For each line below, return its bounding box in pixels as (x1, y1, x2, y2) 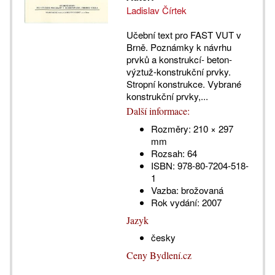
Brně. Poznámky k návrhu (126, 41, 231, 54)
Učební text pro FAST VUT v (126, 28, 241, 42)
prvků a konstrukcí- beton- (126, 53, 232, 66)
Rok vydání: (150, 196, 199, 209)
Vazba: (150, 184, 179, 197)
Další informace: (126, 104, 190, 118)
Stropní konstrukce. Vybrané (126, 77, 241, 91)
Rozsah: (150, 147, 185, 160)
